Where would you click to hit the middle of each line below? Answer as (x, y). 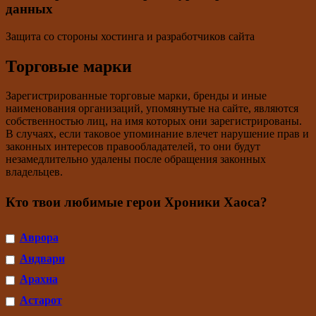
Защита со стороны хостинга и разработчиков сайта (130, 36)
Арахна (38, 279)
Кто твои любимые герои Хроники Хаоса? (136, 202)
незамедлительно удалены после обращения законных (136, 159)
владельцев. (34, 172)
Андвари (42, 258)
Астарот (41, 300)
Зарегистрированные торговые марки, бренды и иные (136, 96)
